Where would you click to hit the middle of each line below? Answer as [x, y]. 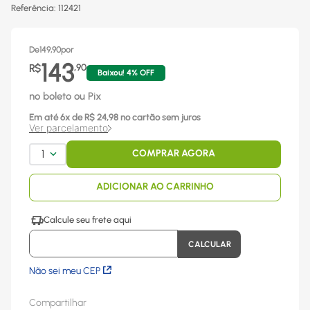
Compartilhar [58, 303]
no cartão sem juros [159, 117]
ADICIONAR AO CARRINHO [155, 187]
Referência [33, 8]
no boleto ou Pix [65, 96]
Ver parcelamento [69, 128]
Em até [44, 117]
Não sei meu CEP [65, 271]
